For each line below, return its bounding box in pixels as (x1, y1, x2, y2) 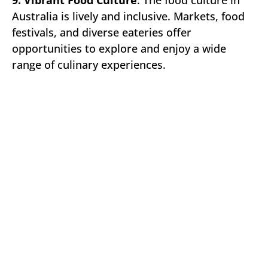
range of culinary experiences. (12, 57, 166, 72)
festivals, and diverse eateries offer (12, 25, 191, 39)
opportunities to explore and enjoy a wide (12, 41, 226, 56)
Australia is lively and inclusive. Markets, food (12, 8, 245, 23)
